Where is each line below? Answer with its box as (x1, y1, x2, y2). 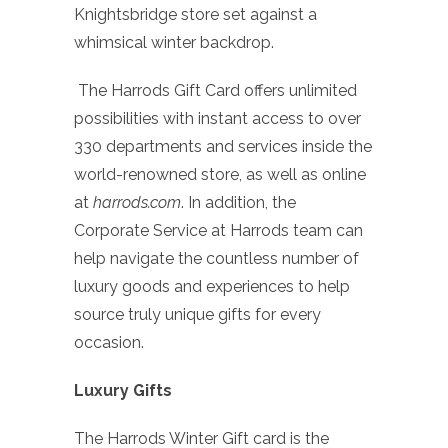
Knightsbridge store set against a (74, 4, 317, 24)
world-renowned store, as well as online (74, 164, 366, 184)
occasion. (74, 332, 144, 352)
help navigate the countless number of (74, 248, 359, 268)
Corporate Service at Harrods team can (74, 220, 363, 240)
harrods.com (93, 192, 181, 212)
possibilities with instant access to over (74, 108, 361, 128)
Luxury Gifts (74, 380, 172, 400)
